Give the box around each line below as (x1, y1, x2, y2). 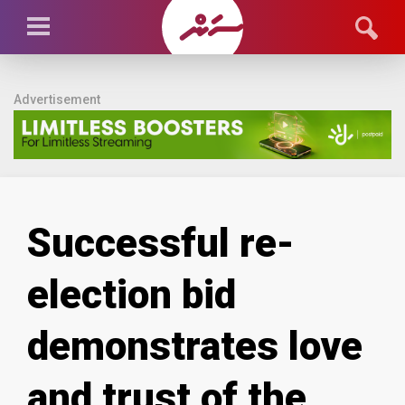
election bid (27, 270, 236, 318)
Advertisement (14, 92, 100, 107)
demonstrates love (27, 322, 363, 370)
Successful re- (27, 219, 295, 267)
